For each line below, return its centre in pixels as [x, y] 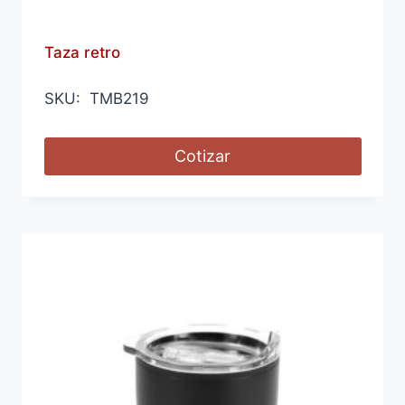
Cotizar [202, 155]
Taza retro [82, 52]
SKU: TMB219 [96, 98]
